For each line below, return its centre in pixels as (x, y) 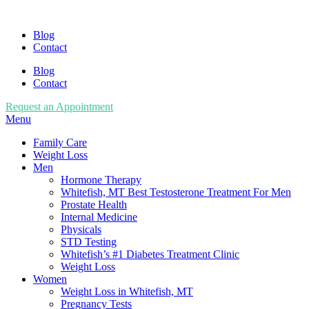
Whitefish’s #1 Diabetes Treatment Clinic (150, 254)
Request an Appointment (59, 107)
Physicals (81, 229)
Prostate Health (94, 205)
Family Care (60, 142)
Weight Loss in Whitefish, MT (127, 291)
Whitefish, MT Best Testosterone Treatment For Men (176, 192)
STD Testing (89, 242)
